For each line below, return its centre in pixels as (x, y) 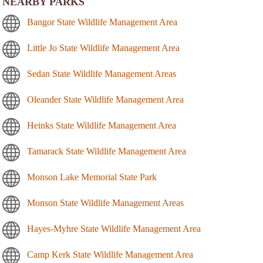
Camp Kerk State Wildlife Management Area (110, 255)
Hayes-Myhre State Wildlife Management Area (114, 229)
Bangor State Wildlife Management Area (102, 22)
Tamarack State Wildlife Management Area (107, 151)
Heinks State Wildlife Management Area (102, 126)
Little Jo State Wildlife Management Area (103, 48)
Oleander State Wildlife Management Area (105, 100)
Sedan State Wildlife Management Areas (102, 74)
